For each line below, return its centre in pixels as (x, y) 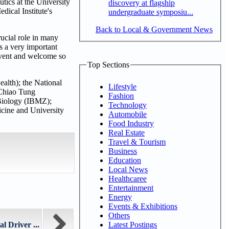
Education (125, 160)
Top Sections (108, 65)
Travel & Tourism (137, 142)
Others (119, 215)
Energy (120, 197)
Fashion (121, 96)
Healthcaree (128, 178)
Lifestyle (122, 86)
